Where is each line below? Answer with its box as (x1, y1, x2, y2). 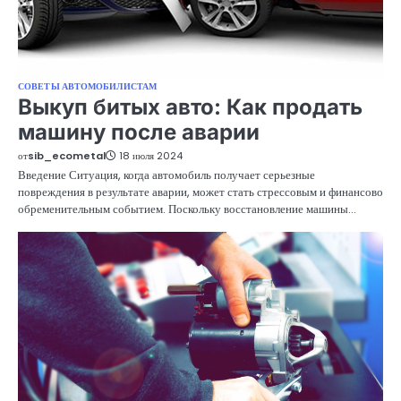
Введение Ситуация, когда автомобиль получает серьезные (18, 166, 315, 184)
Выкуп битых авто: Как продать (18, 94, 363, 121)
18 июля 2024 (119, 149, 183, 164)
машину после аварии (18, 119, 260, 146)
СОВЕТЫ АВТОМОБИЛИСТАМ (18, 80, 158, 94)
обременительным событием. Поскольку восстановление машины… (18, 200, 356, 218)
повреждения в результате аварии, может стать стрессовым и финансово (18, 183, 383, 201)
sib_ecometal (28, 149, 106, 164)
